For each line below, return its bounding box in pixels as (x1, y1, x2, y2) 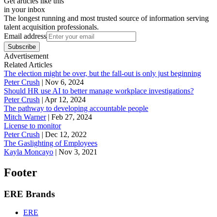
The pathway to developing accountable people (4, 104, 148, 112)
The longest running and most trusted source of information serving (4, 14, 209, 22)
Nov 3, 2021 (59, 147, 97, 156)
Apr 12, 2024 (45, 95, 86, 104)
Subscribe (8, 43, 36, 50)
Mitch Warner (4, 112, 46, 121)
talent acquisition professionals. (4, 22, 99, 31)
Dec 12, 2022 (45, 130, 87, 139)
